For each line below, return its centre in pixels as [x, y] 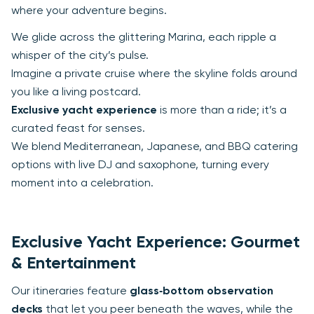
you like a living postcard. [76, 92]
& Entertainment [74, 263]
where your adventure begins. [89, 11]
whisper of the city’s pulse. [80, 56]
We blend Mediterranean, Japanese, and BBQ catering [155, 147]
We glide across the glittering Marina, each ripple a [144, 37]
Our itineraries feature [70, 291]
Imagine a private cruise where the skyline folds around [154, 74]
